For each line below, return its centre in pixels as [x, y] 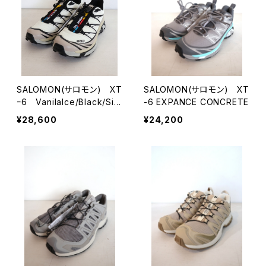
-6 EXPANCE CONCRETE [197, 102]
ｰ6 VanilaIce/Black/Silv [69, 102]
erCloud [34, 114]
